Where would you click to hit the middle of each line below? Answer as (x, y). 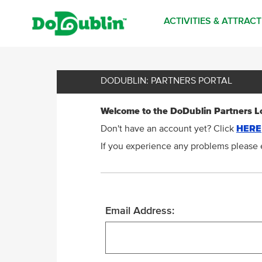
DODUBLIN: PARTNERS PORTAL (166, 81)
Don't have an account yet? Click (168, 129)
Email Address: (140, 211)
